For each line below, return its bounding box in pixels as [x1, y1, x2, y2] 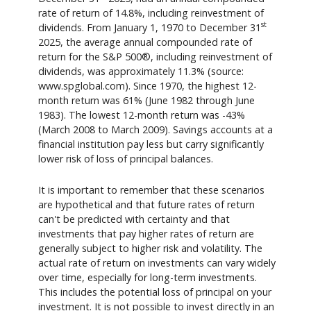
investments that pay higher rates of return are [38, 227, 254, 241]
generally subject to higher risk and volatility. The [38, 242, 262, 255]
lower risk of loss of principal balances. [38, 151, 213, 165]
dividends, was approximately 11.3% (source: [38, 64, 244, 78]
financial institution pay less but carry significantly [38, 137, 264, 151]
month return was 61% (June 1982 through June [38, 93, 255, 107]
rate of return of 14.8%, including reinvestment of [38, 6, 264, 19]
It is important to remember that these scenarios [38, 183, 264, 197]
